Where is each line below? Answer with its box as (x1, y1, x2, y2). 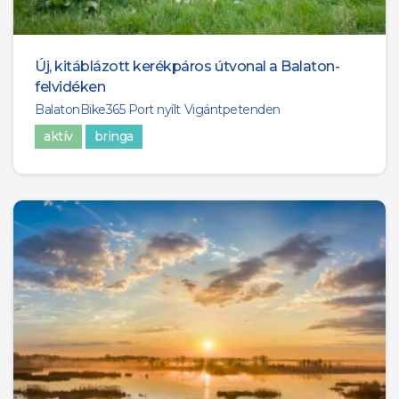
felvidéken (35, 78, 106, 96)
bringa (94, 128, 134, 145)
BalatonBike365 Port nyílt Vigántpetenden (35, 102, 281, 118)
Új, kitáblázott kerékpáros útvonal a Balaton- (35, 58, 340, 76)
